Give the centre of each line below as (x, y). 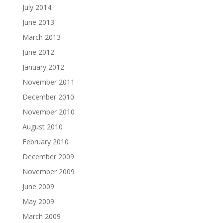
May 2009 (38, 201)
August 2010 (42, 126)
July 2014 (37, 7)
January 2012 (43, 67)
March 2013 (41, 37)
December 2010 (48, 97)
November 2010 (48, 111)
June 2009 (38, 186)
